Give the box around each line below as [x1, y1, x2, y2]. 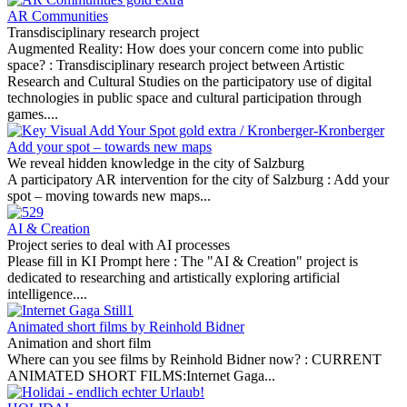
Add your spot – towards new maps [7, 139, 212, 154]
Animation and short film [7, 335, 151, 351]
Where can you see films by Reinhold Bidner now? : [7, 352, 312, 367]
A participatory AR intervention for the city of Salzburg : [7, 172, 333, 187]
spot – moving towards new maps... [7, 188, 211, 203]
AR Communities [7, 8, 108, 24]
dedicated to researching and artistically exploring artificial [7, 270, 340, 285]
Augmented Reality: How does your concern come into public [7, 41, 363, 56]
